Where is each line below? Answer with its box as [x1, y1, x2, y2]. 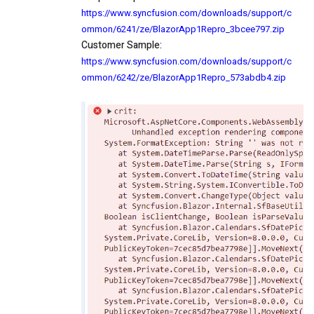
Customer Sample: [81, 38, 162, 53]
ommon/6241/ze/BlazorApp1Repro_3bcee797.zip [81, 22, 285, 36]
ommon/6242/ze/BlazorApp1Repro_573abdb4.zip [81, 71, 286, 85]
